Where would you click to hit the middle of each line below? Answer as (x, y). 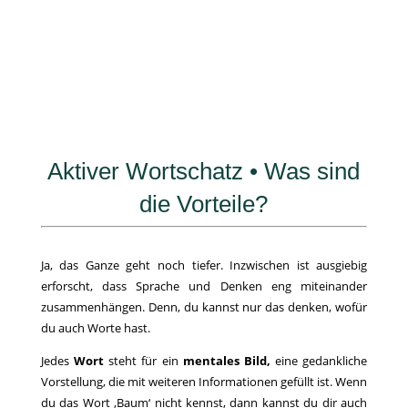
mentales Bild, (229, 361)
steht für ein (143, 361)
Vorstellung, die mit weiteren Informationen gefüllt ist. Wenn (204, 382)
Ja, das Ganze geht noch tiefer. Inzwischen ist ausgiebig (204, 265)
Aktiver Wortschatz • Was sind (204, 171)
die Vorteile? (204, 204)
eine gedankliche (321, 361)
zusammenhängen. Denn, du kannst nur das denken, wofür (204, 307)
